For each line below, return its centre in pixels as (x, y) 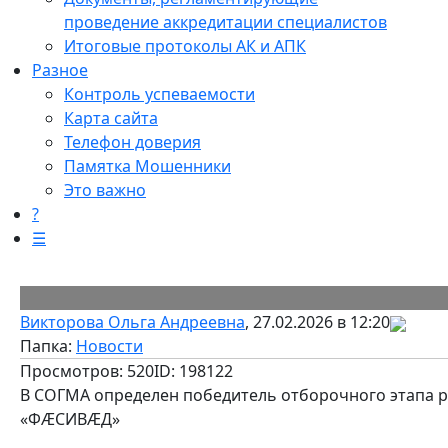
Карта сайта (111, 118)
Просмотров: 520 (87, 371)
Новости (109, 346)
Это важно (105, 190)
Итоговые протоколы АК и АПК (185, 46)
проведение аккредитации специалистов (225, 22)
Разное (60, 70)
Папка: (48, 346)
